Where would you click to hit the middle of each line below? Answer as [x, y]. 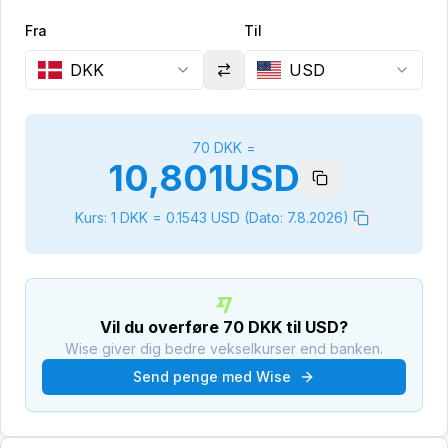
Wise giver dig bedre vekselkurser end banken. [224, 348]
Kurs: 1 [97, 217]
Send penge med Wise [212, 376]
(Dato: [261, 217]
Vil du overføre [161, 327]
